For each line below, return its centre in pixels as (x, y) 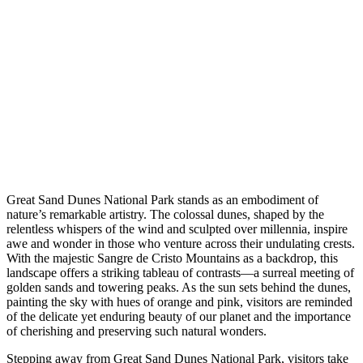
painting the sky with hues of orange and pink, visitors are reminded (179, 301)
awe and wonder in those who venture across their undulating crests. (181, 243)
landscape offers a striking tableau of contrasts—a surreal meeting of (180, 272)
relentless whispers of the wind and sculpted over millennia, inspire (177, 228)
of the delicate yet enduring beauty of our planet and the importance (179, 316)
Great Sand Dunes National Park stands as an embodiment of (162, 199)
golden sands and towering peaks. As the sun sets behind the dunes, (179, 287)
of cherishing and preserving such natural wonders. (137, 331)
